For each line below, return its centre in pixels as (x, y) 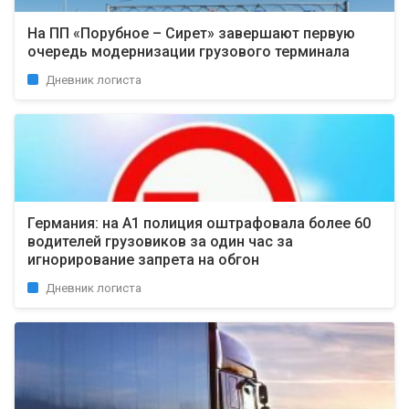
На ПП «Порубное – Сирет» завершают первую (191, 33)
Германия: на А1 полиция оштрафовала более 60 (199, 223)
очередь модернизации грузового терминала (189, 52)
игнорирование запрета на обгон (143, 260)
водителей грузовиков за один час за (160, 241)
